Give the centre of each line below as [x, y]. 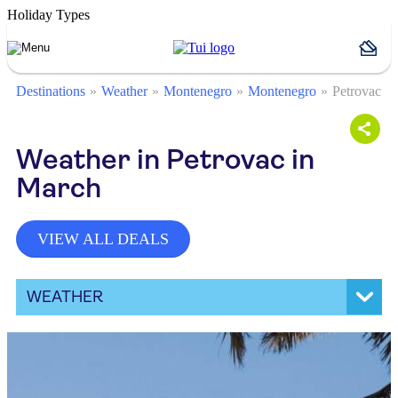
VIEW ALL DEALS [103, 239]
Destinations [51, 91]
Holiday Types [48, 15]
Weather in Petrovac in [165, 159]
